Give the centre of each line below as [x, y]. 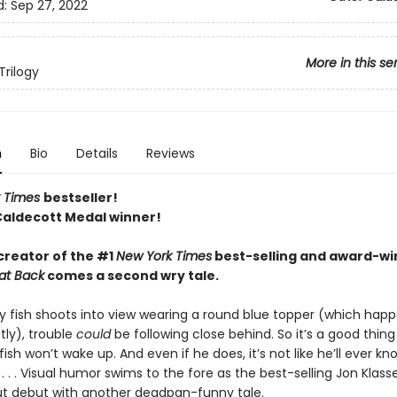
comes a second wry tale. [131, 276]
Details [97, 153]
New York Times [163, 256]
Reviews [170, 153]
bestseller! [80, 198]
